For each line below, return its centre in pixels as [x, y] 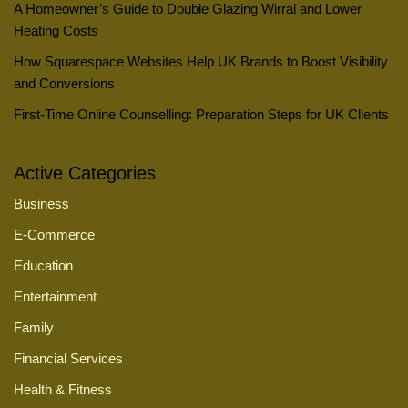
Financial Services [68, 358]
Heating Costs [56, 30]
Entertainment [55, 296]
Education [43, 265]
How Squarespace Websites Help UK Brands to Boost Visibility [201, 61]
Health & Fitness [63, 389]
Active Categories [85, 173]
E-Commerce [54, 234]
